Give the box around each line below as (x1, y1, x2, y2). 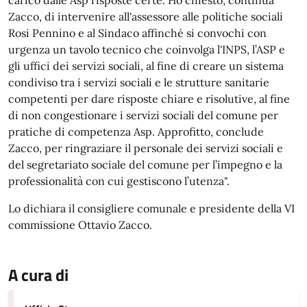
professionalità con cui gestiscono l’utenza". (8, 174, 230, 188)
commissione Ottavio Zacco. (8, 218, 152, 232)
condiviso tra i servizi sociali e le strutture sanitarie (8, 75, 269, 89)
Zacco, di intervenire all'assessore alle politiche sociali (8, 10, 283, 23)
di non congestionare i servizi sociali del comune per (8, 108, 278, 122)
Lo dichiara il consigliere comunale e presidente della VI (8, 201, 295, 215)
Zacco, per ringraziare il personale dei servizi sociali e (8, 141, 283, 155)
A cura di (8, 262, 69, 287)
